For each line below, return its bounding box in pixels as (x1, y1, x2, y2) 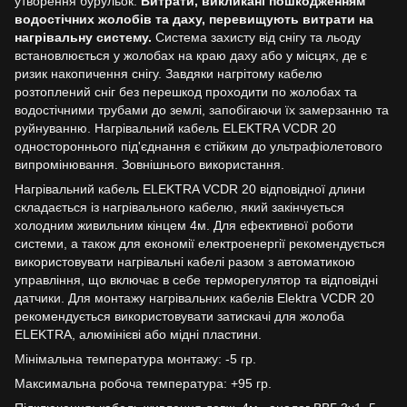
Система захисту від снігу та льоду (152, 29, 361, 45)
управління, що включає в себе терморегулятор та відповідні (15, 272, 378, 287)
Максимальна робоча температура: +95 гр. (15, 375, 272, 391)
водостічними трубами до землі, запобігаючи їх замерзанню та (15, 102, 389, 117)
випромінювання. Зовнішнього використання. (15, 156, 284, 172)
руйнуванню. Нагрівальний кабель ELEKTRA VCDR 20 (15, 120, 336, 135)
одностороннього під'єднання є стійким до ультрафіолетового (15, 138, 382, 154)
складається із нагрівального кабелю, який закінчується (15, 199, 344, 214)
